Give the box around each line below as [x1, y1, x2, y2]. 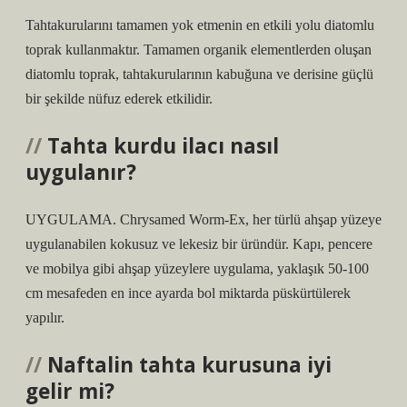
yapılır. [25, 310, 65, 325]
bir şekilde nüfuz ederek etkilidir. [25, 91, 213, 106]
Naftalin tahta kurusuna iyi [47, 351, 332, 379]
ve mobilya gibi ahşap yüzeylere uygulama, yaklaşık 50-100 [25, 261, 369, 276]
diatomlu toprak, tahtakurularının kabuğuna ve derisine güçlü [25, 66, 373, 82]
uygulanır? [25, 158, 136, 186]
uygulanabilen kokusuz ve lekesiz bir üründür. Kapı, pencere [25, 236, 372, 252]
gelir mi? [25, 377, 114, 405]
